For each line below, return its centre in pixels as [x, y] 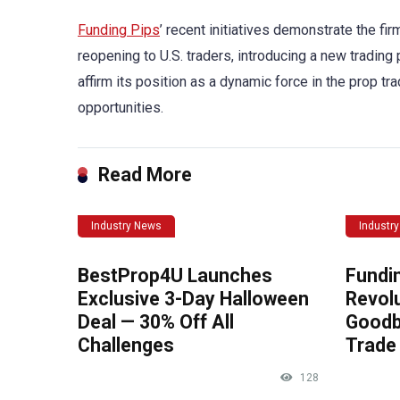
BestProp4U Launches [175, 275]
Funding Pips [119, 29]
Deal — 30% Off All [156, 321]
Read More [145, 174]
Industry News [126, 225]
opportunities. [121, 107]
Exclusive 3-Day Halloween [193, 298]
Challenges [126, 345]
